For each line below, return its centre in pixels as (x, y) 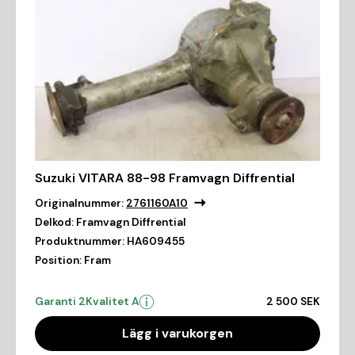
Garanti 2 (60, 302)
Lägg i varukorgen (177, 334)
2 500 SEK (293, 302)
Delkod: (54, 223)
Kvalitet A (112, 302)
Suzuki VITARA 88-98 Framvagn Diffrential (165, 178)
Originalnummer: (79, 204)
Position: (58, 261)
